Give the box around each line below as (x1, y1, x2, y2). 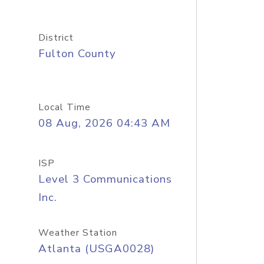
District (38, 31, 74, 44)
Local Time (38, 101, 91, 114)
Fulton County (38, 46, 116, 61)
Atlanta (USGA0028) (38, 241, 154, 256)
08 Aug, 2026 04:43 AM (38, 115, 170, 131)
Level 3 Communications (38, 171, 172, 187)
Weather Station (38, 226, 117, 239)
